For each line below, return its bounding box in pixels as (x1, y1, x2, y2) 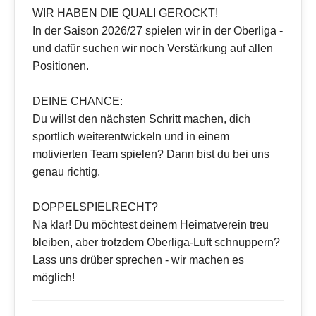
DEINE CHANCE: (32, 95, 123, 108)
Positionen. (32, 60, 89, 73)
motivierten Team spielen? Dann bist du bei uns (32, 148, 269, 161)
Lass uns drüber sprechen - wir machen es (32, 254, 244, 267)
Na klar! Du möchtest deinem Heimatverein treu (32, 219, 269, 231)
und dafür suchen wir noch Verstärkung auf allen (32, 42, 273, 55)
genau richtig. (32, 166, 100, 178)
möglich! (32, 272, 75, 284)
